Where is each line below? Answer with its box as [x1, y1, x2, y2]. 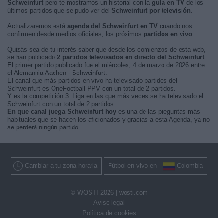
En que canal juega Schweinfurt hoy [7, 108, 116, 115]
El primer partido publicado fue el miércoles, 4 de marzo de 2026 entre [7, 61, 205, 69]
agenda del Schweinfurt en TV [67, 22, 158, 30]
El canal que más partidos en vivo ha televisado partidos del [7, 77, 177, 84]
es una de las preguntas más [116, 108, 200, 115]
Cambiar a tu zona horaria [25, 162, 97, 169]
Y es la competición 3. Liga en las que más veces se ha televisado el [7, 92, 203, 100]
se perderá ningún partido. [7, 124, 80, 131]
